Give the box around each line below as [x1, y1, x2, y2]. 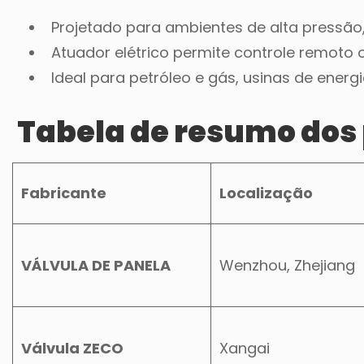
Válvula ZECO [21, 337, 123, 358]
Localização [219, 182, 313, 203]
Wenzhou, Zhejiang [219, 254, 355, 275]
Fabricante [21, 182, 106, 203]
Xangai [219, 337, 270, 358]
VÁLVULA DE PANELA [21, 254, 171, 275]
